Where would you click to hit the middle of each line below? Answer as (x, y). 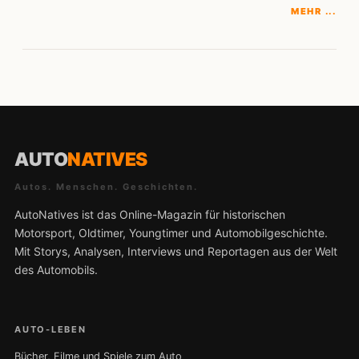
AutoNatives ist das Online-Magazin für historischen (150, 215)
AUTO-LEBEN (50, 330)
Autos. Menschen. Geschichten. (107, 187)
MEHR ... (313, 12)
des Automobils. (56, 270)
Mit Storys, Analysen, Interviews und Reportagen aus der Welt (176, 252)
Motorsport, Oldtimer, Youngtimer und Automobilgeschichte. (171, 233)
